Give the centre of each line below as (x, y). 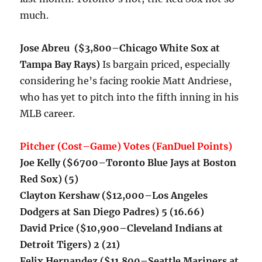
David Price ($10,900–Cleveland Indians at (122, 228)
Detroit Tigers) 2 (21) (70, 245)
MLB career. (48, 114)
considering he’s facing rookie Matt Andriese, (126, 81)
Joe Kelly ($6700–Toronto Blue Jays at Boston (128, 163)
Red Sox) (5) (49, 179)
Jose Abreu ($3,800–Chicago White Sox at (120, 48)
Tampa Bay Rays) (61, 65)
